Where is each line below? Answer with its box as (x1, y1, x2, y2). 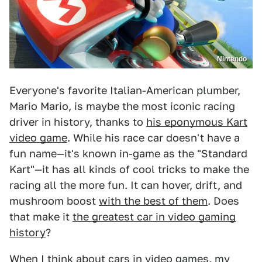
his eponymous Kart (146, 116, 247, 129)
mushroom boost (9, 195, 99, 208)
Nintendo (217, 55, 247, 64)
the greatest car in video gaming (73, 211, 236, 223)
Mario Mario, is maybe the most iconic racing (9, 100, 235, 113)
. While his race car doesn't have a (67, 132, 240, 144)
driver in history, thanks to (9, 116, 146, 129)
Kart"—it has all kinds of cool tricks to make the (9, 163, 249, 176)
